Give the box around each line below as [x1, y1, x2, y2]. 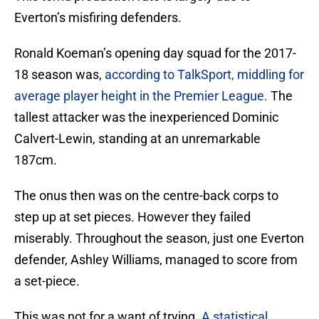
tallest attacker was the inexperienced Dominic [14, 110, 278, 125]
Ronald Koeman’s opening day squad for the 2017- [14, 46, 296, 61]
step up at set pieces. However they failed [14, 209, 251, 225]
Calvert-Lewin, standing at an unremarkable [14, 131, 261, 147]
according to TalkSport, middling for [105, 67, 304, 83]
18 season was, [14, 67, 105, 83]
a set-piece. [14, 273, 80, 289]
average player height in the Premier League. [14, 88, 271, 104]
